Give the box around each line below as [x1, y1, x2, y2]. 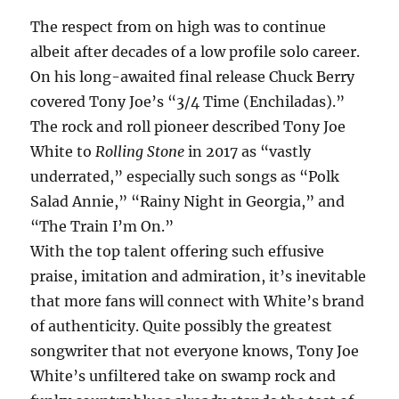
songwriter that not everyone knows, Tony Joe [30, 342, 360, 361]
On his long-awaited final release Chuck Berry [30, 68, 355, 86]
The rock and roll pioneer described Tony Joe [30, 118, 346, 136]
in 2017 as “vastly [184, 142, 312, 161]
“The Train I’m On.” [30, 217, 175, 236]
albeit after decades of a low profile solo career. [30, 43, 361, 61]
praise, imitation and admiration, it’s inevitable [30, 267, 367, 286]
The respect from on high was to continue [30, 18, 327, 37]
